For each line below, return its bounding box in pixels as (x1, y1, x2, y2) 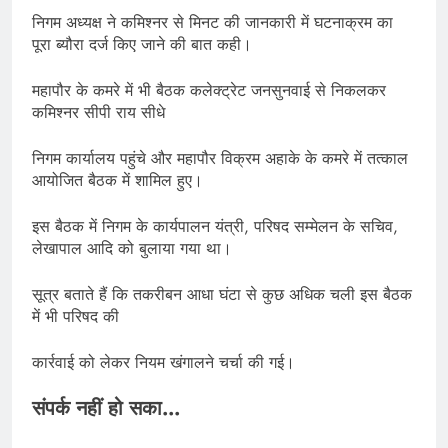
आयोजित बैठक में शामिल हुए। (32, 169, 203, 193)
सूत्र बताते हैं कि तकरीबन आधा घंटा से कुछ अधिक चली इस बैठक (32, 283, 412, 307)
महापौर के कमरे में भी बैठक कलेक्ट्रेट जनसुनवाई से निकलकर (32, 79, 386, 103)
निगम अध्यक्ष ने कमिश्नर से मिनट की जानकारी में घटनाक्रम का (32, 11, 393, 35)
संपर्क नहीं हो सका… (32, 394, 181, 424)
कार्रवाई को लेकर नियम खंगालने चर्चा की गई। (32, 351, 295, 375)
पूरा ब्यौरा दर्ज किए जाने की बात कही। (32, 33, 252, 57)
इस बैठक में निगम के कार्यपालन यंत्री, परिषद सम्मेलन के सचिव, (32, 215, 398, 239)
